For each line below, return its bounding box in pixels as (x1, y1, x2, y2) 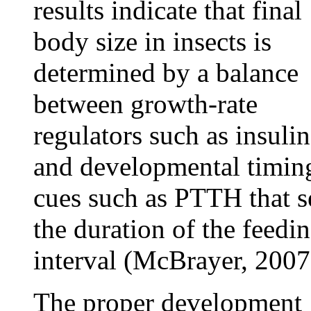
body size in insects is (33, 26, 271, 56)
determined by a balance (33, 58, 299, 87)
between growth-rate (33, 89, 258, 119)
